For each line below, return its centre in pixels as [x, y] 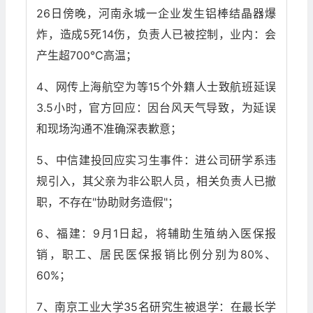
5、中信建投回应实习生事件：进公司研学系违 [156, 160]
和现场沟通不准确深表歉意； [109, 129]
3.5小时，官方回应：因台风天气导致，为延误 [156, 108]
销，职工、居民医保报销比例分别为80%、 [156, 255]
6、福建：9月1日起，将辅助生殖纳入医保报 [156, 234]
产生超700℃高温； [87, 56]
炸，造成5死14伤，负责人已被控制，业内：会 [156, 35]
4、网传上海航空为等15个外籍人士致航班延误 [156, 87]
